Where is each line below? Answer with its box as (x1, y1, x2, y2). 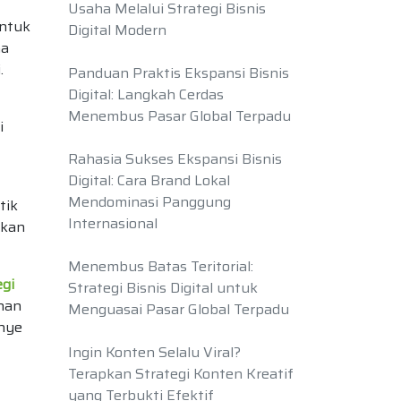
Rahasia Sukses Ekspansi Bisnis (68, 148, 282, 170)
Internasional (68, 212, 158, 235)
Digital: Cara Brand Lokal (68, 169, 230, 192)
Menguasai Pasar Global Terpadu (68, 298, 289, 320)
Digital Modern (68, 19, 166, 41)
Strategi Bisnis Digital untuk (68, 277, 258, 299)
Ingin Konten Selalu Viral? (68, 341, 241, 363)
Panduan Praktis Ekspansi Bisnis (68, 62, 289, 84)
